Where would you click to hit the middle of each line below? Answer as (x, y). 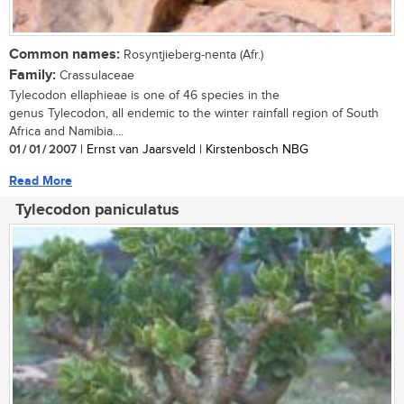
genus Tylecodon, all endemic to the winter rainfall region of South (194, 113)
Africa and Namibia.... (66, 131)
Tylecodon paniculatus (97, 210)
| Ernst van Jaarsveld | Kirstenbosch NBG (193, 149)
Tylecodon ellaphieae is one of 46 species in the (144, 95)
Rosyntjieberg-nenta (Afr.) (192, 55)
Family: (32, 75)
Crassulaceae (95, 75)
